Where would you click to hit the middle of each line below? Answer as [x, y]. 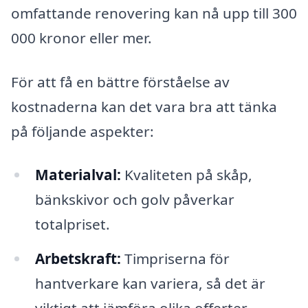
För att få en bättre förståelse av [120, 81]
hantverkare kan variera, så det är [150, 284]
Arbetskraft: [78, 259]
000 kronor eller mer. [81, 37]
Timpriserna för [175, 259]
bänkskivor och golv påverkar [134, 200]
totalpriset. [72, 224]
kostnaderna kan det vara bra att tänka [144, 106]
